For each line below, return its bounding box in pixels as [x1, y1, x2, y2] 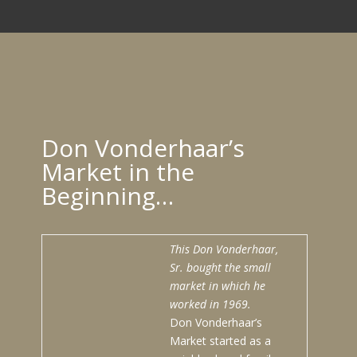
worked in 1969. [169, 296, 251, 312]
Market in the [41, 155, 194, 189]
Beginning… [41, 179, 174, 213]
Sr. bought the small [169, 260, 271, 276]
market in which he [169, 278, 265, 294]
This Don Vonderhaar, [169, 241, 278, 257]
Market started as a [169, 333, 271, 349]
